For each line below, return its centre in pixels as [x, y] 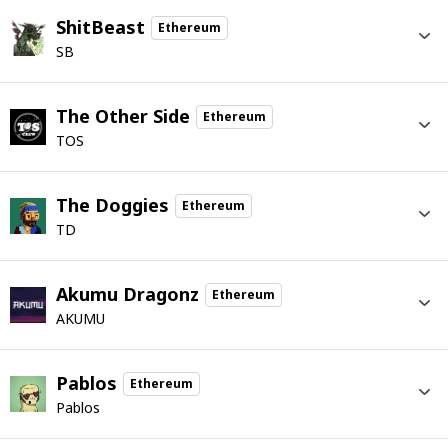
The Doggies [112, 205]
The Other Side [123, 116]
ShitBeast [100, 27]
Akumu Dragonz [127, 294]
